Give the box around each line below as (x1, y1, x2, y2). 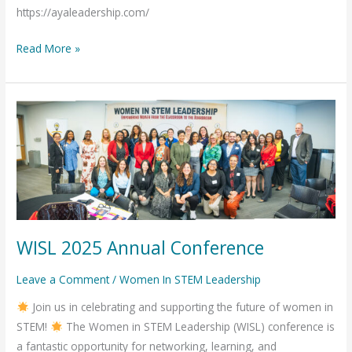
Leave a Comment (16, 271, 110, 287)
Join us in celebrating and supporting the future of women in (28, 299, 333, 315)
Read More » (16, 40, 81, 56)
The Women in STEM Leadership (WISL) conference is (62, 319, 335, 335)
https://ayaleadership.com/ (16, 5, 150, 20)
